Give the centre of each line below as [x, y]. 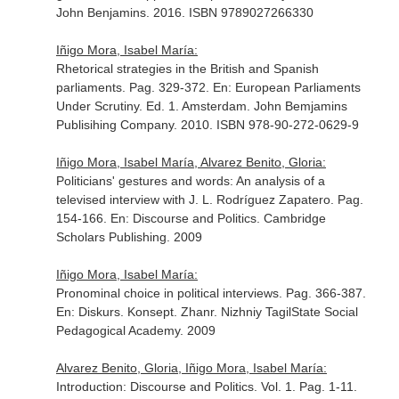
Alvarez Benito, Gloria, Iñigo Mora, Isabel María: [191, 368]
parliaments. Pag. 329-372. [134, 87]
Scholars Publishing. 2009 [129, 237]
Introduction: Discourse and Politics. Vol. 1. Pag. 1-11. [206, 387]
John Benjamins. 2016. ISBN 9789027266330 [184, 12]
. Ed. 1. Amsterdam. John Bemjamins [243, 106]
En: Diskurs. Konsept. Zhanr [134, 312]
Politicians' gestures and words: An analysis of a [190, 181]
